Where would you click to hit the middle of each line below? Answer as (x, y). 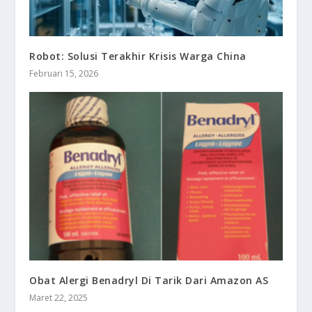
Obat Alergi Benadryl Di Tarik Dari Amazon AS (149, 281)
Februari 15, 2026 (64, 74)
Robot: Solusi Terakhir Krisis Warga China (138, 56)
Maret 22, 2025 (59, 298)
